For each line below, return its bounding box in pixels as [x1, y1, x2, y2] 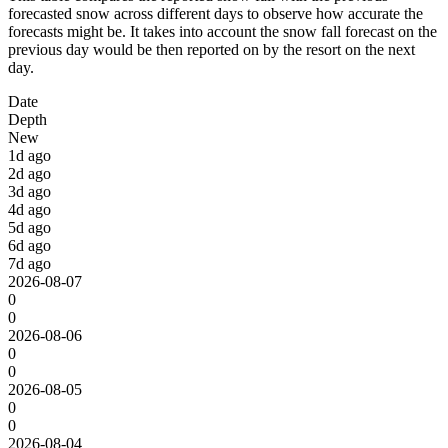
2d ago [8, 164, 51, 182]
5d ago [8, 218, 51, 236]
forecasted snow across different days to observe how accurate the [8, 4, 423, 22]
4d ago [8, 200, 51, 218]
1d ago [8, 146, 51, 164]
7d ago [8, 254, 51, 272]
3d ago [8, 182, 51, 200]
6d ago [8, 236, 51, 254]
